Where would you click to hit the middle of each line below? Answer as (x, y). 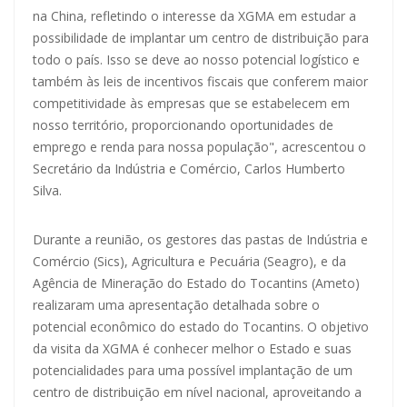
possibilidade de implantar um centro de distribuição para (201, 37)
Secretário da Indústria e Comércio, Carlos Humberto (189, 168)
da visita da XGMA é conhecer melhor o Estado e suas (192, 348)
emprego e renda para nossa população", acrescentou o (199, 146)
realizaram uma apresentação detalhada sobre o (176, 304)
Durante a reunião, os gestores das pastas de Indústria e (200, 239)
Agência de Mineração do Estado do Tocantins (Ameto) (196, 283)
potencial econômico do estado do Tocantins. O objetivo (201, 326)
